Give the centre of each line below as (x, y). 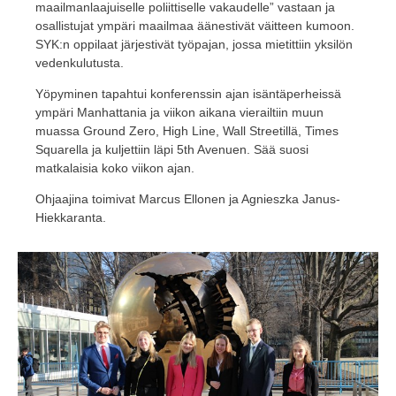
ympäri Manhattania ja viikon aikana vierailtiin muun (179, 113)
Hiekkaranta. (71, 218)
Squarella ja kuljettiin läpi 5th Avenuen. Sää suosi (172, 150)
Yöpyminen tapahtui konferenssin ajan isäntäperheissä (188, 94)
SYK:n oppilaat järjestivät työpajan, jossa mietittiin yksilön (194, 45)
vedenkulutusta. (80, 63)
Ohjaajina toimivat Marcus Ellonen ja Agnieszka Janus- (188, 199)
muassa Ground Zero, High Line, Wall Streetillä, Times (187, 131)
